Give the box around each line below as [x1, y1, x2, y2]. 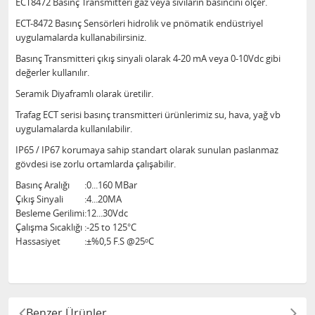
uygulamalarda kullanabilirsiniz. [15, 31, 146, 44]
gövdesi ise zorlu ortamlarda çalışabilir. [15, 157, 176, 170]
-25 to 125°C [86, 221, 136, 233]
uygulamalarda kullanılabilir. [15, 122, 134, 135]
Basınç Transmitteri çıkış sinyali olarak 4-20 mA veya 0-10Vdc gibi [15, 52, 281, 65]
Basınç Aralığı [15, 179, 70, 191]
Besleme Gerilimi [15, 207, 84, 219]
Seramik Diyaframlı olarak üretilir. [15, 87, 155, 100]
